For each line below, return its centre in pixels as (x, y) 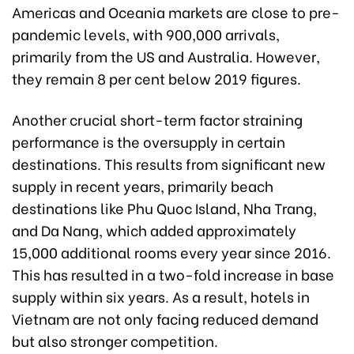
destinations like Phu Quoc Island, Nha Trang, (164, 208)
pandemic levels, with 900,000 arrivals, (146, 34)
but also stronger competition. (115, 341)
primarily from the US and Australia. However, (166, 56)
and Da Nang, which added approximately (154, 230)
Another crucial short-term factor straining (157, 119)
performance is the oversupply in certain (149, 141)
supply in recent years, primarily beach (143, 186)
